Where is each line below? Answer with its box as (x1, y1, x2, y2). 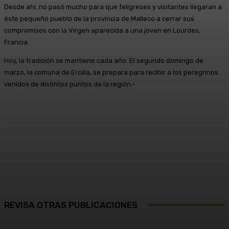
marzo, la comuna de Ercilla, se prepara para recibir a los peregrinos (4, 68, 218, 76)
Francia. (4, 38, 29, 46)
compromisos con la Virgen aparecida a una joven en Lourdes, (4, 26, 200, 34)
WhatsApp (184, 145, 215, 153)
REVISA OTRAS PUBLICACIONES (4, 199, 138, 210)
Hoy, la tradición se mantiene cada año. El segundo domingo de (4, 56, 203, 64)
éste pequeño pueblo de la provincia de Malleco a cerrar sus (4, 14, 194, 22)
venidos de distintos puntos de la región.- (4, 80, 135, 88)
